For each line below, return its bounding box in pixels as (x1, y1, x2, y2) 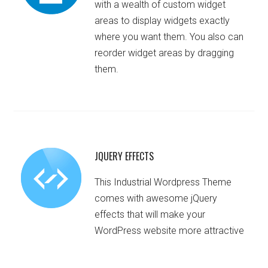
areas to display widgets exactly (95, 15, 230, 27)
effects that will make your (95, 209, 206, 221)
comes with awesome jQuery (95, 193, 218, 205)
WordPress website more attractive (95, 225, 245, 237)
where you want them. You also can (95, 31, 244, 43)
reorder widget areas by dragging (95, 47, 234, 59)
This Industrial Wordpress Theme (95, 176, 232, 188)
